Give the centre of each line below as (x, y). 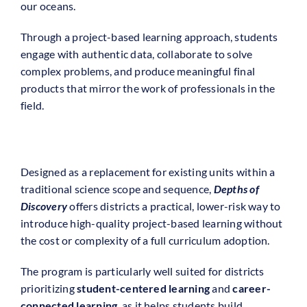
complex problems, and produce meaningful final (138, 71)
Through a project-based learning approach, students (149, 37)
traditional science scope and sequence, (117, 189)
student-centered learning (145, 288)
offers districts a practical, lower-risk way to (174, 206)
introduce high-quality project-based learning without (151, 223)
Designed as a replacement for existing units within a (148, 172)
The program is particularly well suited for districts (142, 271)
